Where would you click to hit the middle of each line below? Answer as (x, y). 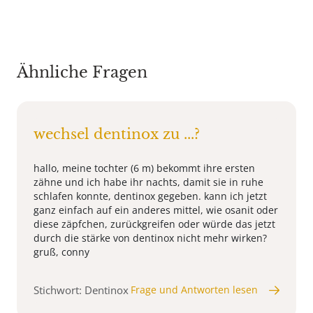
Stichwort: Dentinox (81, 290)
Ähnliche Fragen (82, 73)
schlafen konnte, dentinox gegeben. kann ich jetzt (150, 196)
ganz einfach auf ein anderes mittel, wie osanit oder (156, 210)
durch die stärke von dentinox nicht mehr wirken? (150, 238)
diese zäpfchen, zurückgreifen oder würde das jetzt (154, 224)
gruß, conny (61, 252)
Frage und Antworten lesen (194, 290)
